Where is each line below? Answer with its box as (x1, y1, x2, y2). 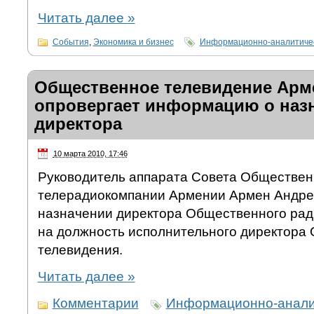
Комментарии (52, 296, 139, 311)
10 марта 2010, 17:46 (53, 149, 128, 158)
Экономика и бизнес (93, 36, 174, 47)
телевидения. (37, 243, 123, 258)
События (52, 36, 89, 47)
